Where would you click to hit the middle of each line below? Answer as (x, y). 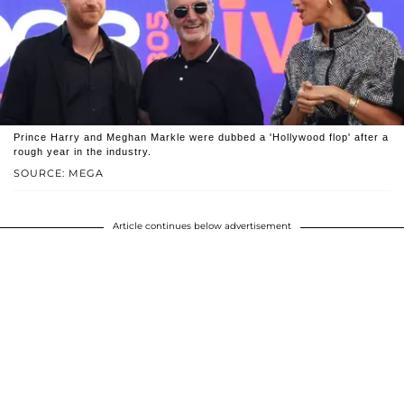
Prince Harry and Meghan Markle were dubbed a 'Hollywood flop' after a (201, 138)
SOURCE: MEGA (59, 174)
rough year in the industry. (83, 152)
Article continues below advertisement (202, 226)
